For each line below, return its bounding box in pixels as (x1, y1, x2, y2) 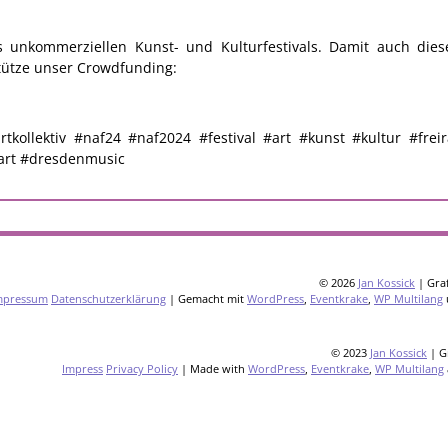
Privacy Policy (106, 361, 178, 377)
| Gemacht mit (166, 290, 247, 306)
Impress (62, 361, 103, 377)
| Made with (178, 361, 248, 377)
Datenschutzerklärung (51, 290, 166, 306)
